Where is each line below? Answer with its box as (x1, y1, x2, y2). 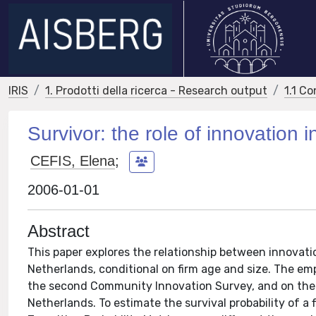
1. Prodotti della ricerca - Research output (45, 84, 267, 97)
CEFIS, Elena (30, 152, 116, 169)
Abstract (28, 221, 90, 241)
